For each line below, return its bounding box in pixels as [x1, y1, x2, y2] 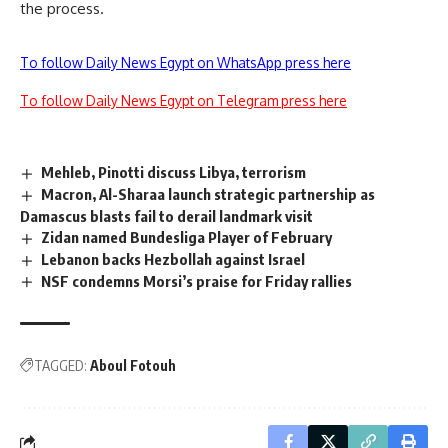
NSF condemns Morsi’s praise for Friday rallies [41, 271, 353, 290]
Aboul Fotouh [90, 357, 176, 375]
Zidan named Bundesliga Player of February [41, 227, 333, 246]
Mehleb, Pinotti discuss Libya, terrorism [41, 163, 307, 181]
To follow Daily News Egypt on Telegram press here [20, 92, 347, 109]
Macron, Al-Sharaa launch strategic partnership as [41, 184, 376, 203]
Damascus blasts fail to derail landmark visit [20, 206, 313, 225]
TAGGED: [34, 357, 87, 375]
